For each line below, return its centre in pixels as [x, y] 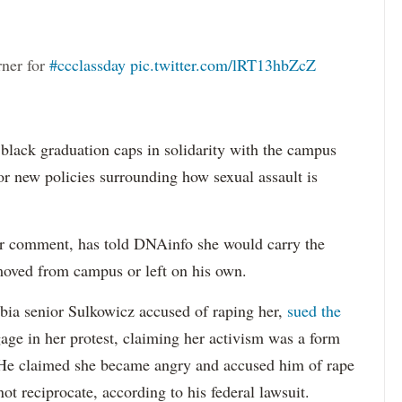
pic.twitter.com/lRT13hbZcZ [223, 65]
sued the [314, 310]
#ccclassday [87, 65]
